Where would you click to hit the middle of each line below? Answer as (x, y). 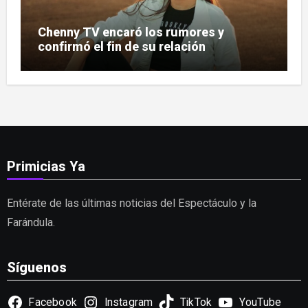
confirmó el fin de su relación (121, 47)
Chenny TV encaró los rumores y (131, 32)
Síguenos (36, 267)
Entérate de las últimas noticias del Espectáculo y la (131, 203)
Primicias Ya (46, 167)
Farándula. (31, 223)
